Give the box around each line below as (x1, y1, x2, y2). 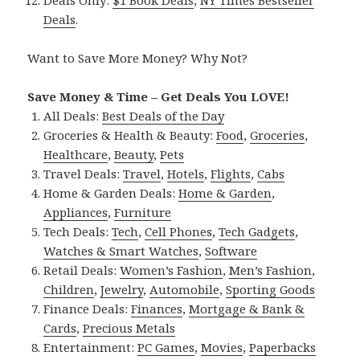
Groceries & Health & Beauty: (43, 126, 217, 143)
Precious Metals (83, 319, 176, 336)
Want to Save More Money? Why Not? (27, 49, 248, 66)
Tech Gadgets (219, 223, 296, 239)
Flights (211, 165, 252, 182)
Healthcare (43, 145, 108, 162)
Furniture (114, 203, 172, 220)
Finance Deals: (43, 300, 132, 317)
